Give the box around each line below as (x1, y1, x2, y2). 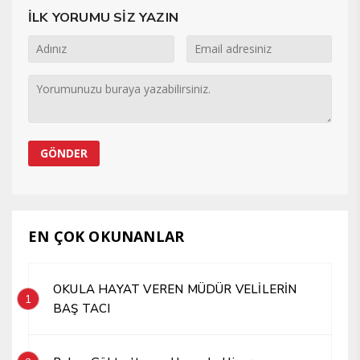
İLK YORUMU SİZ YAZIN (28, 7, 178, 27)
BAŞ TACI (53, 300, 111, 317)
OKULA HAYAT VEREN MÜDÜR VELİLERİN (53, 280, 297, 297)
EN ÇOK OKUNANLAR (28, 226, 185, 246)
